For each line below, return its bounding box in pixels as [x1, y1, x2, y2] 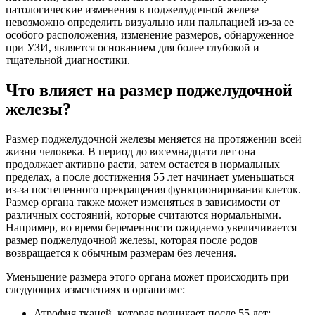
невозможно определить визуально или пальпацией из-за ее [6, 15, 294, 28]
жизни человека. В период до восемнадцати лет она [6, 145, 255, 157]
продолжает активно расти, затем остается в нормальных [6, 157, 280, 170]
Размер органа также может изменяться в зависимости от [6, 195, 280, 208]
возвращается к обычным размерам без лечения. [6, 246, 236, 259]
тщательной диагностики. [6, 53, 130, 66]
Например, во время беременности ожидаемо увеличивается [6, 221, 297, 233]
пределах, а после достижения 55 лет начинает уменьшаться [6, 170, 294, 183]
